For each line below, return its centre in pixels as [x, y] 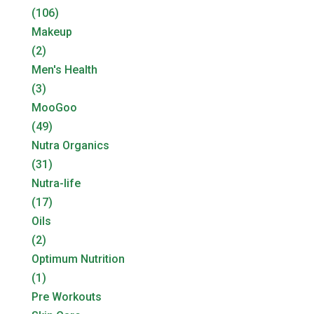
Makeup [52, 32]
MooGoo [54, 107]
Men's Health [64, 69]
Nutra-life [56, 183]
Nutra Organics [70, 145]
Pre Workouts [66, 296]
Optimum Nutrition [78, 259]
